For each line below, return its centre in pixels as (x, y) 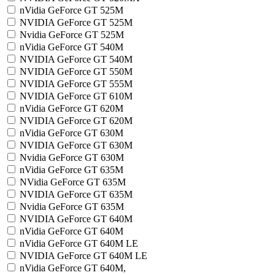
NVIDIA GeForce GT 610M (76, 96)
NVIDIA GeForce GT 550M (76, 72)
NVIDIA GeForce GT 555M (76, 84)
